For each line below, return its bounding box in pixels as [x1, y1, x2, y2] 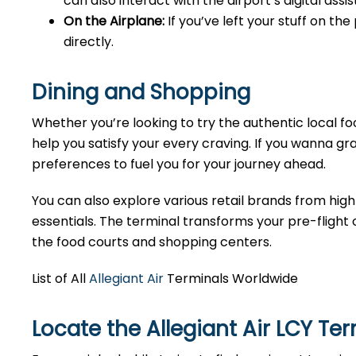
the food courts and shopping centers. [32, 233, 275, 251]
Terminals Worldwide [164, 269, 298, 288]
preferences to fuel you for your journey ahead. [32, 155, 329, 173]
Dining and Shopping [32, 78, 250, 106]
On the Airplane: [64, 12, 164, 30]
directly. [64, 33, 114, 51]
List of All [32, 269, 89, 288]
